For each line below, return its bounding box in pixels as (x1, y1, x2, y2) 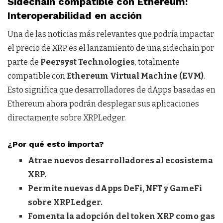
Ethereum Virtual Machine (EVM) (67, 71, 204, 81)
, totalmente (135, 57, 180, 67)
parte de (7, 57, 40, 67)
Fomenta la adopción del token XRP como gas (27, 212, 215, 222)
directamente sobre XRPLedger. (7, 113, 126, 123)
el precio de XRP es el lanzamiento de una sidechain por (7, 43, 214, 53)
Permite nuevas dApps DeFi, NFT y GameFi (27, 184, 202, 194)
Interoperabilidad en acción (7, 9, 142, 22)
